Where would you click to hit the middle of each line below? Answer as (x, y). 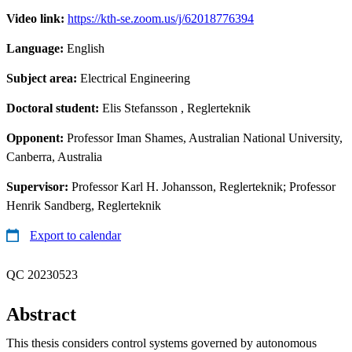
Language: (37, 48)
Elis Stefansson (140, 108)
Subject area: (43, 78)
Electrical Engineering (135, 78)
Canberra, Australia (54, 156)
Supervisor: (39, 186)
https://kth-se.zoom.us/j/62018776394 (161, 18)
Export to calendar (75, 235)
